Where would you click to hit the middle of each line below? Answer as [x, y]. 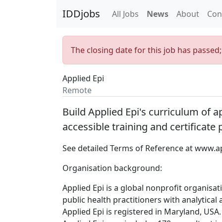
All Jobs [125, 14]
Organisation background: [112, 168]
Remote [77, 90]
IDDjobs [81, 14]
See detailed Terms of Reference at [129, 148]
